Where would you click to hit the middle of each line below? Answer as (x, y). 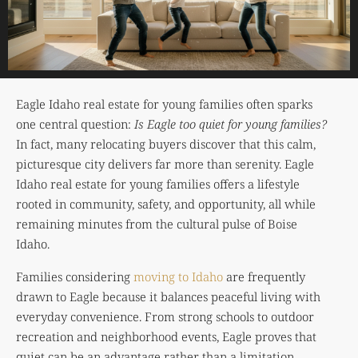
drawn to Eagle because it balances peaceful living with (168, 296)
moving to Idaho (178, 276)
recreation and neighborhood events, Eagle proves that (166, 336)
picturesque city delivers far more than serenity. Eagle (165, 163)
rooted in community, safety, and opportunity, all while (166, 203)
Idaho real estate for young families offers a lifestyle (158, 183)
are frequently (264, 276)
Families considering (75, 276)
